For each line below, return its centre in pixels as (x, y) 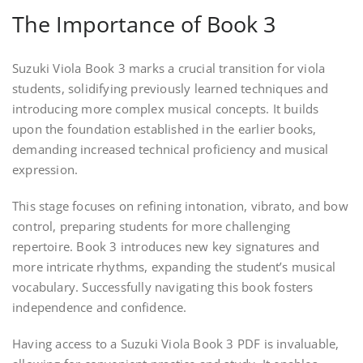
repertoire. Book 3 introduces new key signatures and (166, 247)
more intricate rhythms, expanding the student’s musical (174, 267)
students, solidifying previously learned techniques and (171, 89)
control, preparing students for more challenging (152, 226)
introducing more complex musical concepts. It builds (166, 109)
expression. (45, 170)
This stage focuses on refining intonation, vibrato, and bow (180, 206)
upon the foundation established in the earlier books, (164, 129)
